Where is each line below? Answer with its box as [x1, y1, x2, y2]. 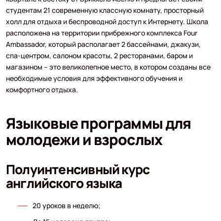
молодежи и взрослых [5, 129, 162, 149]
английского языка [5, 174, 122, 192]
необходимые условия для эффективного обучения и [5, 73, 183, 83]
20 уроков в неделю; [32, 200, 100, 210]
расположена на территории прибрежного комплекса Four [5, 28, 197, 37]
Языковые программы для [5, 112, 191, 133]
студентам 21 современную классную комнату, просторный [5, 5, 204, 15]
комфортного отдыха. [5, 84, 78, 94]
